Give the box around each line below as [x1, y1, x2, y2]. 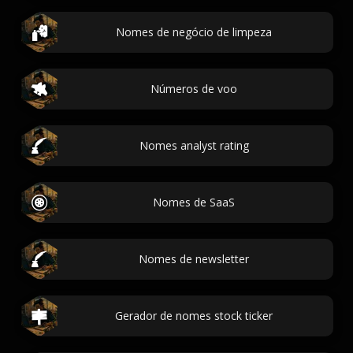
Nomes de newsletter [139, 251, 249, 266]
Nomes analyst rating [139, 138, 249, 153]
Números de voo [150, 81, 237, 96]
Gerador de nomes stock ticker [115, 308, 273, 323]
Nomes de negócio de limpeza [116, 24, 272, 39]
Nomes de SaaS [153, 195, 235, 210]
